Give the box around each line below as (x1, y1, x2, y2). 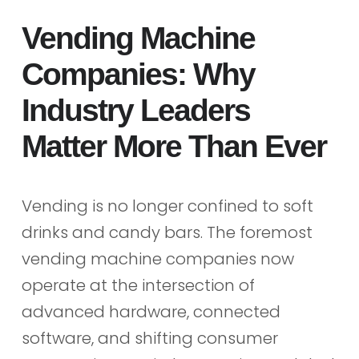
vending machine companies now (21, 247, 294, 270)
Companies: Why (21, 56, 255, 91)
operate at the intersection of (21, 273, 255, 296)
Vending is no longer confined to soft (21, 194, 313, 217)
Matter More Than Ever (21, 128, 326, 163)
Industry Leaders (21, 92, 250, 127)
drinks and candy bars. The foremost (21, 220, 313, 244)
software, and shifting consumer (21, 326, 278, 349)
